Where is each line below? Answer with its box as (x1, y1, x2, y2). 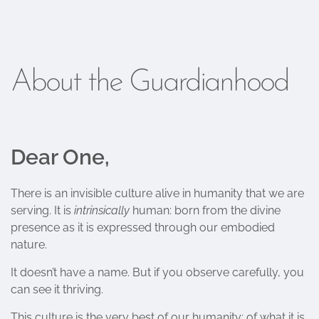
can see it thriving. (11, 283, 103, 296)
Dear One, (11, 145, 110, 169)
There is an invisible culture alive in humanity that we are (11, 187, 304, 200)
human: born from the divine (130, 204, 281, 217)
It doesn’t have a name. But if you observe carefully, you (11, 266, 304, 279)
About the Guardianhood (11, 68, 288, 98)
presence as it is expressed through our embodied (11, 221, 275, 234)
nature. (11, 238, 47, 251)
